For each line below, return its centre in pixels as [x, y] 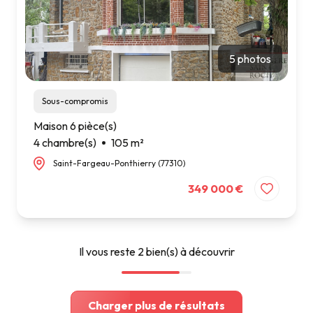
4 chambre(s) [65, 143]
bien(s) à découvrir [189, 251]
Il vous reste [108, 251]
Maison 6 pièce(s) [75, 126]
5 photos [250, 59]
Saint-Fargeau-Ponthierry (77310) [119, 163]
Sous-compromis [77, 101]
